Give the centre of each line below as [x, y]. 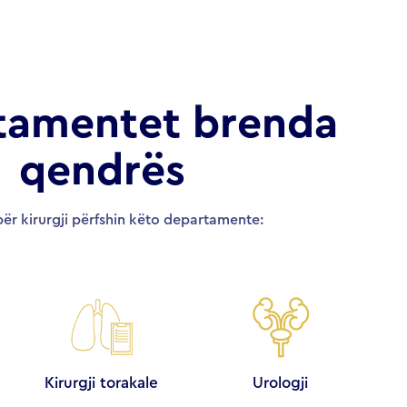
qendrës [102, 171]
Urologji [281, 383]
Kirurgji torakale [102, 383]
